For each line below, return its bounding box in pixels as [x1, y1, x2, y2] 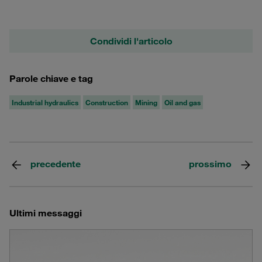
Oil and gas [164, 98, 201, 108]
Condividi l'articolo [89, 35, 173, 47]
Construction [85, 98, 128, 108]
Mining [135, 98, 157, 108]
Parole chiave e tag [9, 73, 93, 85]
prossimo [189, 158, 232, 170]
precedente [30, 158, 81, 170]
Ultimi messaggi [9, 207, 82, 219]
